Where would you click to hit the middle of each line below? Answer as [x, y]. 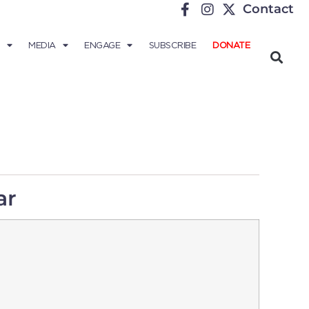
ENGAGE [102, 45]
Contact [268, 9]
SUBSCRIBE [172, 45]
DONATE [231, 45]
